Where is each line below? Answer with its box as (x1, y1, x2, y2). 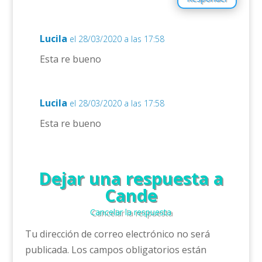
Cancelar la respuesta (90, 206, 172, 218)
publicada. (25, 243, 69, 257)
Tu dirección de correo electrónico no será (25, 227, 210, 241)
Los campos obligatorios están (71, 243, 206, 257)
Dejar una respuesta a (38, 167, 223, 190)
